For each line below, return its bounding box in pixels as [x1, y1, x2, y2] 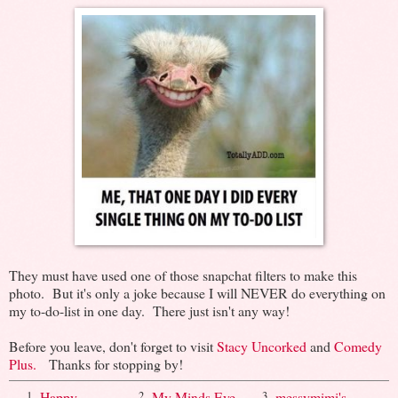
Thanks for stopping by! [36, 354, 183, 374]
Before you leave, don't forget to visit [9, 337, 217, 356]
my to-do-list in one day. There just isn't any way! [9, 301, 290, 321]
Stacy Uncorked [217, 337, 306, 356]
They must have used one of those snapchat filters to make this [9, 266, 357, 285]
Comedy [334, 337, 382, 356]
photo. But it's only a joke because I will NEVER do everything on [9, 283, 386, 303]
